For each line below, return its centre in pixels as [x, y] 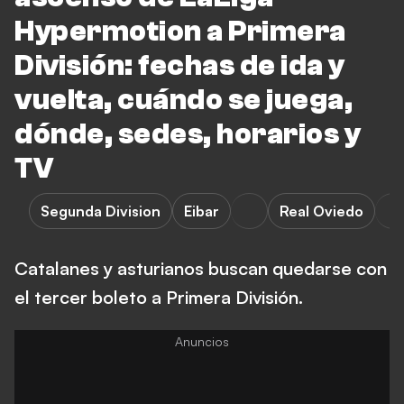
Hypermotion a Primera [180, 32]
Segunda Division [101, 211]
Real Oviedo [321, 211]
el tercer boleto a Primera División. [159, 297]
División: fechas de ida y [180, 66]
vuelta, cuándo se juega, [184, 100]
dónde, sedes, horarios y [188, 134]
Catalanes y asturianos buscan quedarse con [201, 268]
